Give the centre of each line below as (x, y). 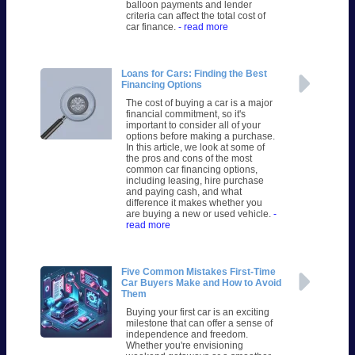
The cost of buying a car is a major (199, 103)
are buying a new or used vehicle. (199, 214)
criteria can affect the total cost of (195, 16)
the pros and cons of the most (189, 159)
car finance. (152, 27)
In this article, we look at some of (195, 148)
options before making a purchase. (200, 137)
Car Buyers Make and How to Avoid (201, 283)
